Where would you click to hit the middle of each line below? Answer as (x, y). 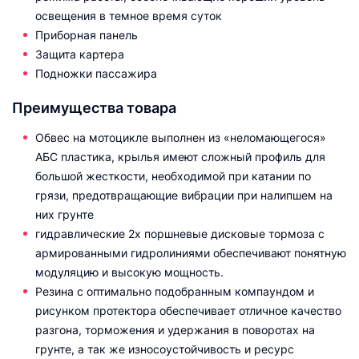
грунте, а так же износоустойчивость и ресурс (165, 349)
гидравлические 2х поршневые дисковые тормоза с (180, 234)
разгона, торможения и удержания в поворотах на (175, 330)
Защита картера (80, 54)
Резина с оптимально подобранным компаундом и (175, 291)
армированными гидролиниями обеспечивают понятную (191, 253)
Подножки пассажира (96, 73)
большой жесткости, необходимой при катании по (173, 176)
